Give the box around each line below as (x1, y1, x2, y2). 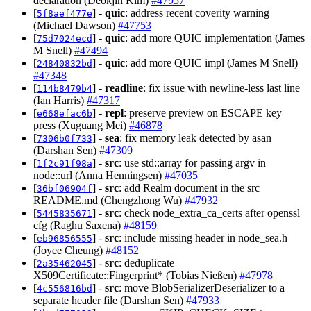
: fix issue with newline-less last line (143, 82, 300, 94)
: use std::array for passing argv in (119, 157, 266, 169)
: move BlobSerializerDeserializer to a (119, 282, 285, 294)
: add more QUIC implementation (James (125, 32, 305, 44)
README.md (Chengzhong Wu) (33, 194, 185, 207)
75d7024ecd (37, 33, 92, 44)
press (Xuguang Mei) (33, 119, 129, 132)
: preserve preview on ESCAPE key (124, 107, 282, 119)
